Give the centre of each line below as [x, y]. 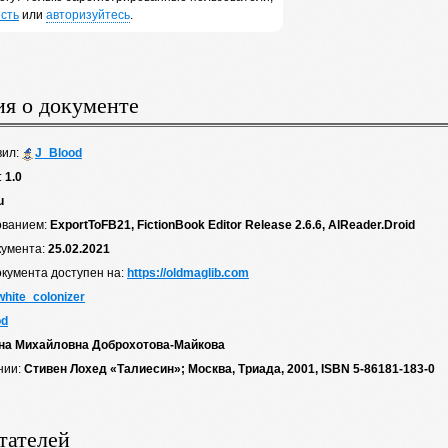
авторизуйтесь [88, 15]
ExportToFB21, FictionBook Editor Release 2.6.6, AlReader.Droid [232, 225]
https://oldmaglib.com [188, 273]
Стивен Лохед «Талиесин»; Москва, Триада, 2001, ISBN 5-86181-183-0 [229, 369]
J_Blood [58, 153]
